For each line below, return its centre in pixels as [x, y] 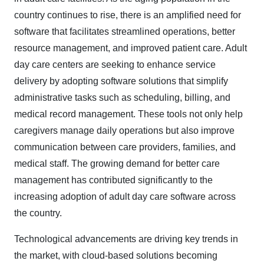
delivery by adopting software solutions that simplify [121, 81]
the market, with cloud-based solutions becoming [116, 255]
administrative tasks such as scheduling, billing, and [122, 98]
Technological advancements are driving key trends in [126, 239]
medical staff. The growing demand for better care [117, 164]
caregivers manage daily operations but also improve [124, 131]
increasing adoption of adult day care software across [125, 197]
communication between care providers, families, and [125, 147]
